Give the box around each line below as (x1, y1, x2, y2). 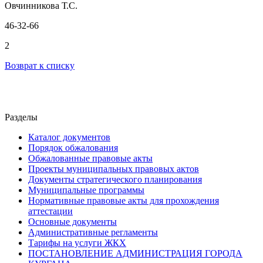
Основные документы (28, 216, 117, 227)
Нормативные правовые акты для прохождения (28, 195, 219, 205)
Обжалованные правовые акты (28, 153, 153, 163)
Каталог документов (28, 131, 110, 142)
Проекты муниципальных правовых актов (28, 163, 199, 174)
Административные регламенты (28, 227, 158, 237)
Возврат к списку (5, 60, 75, 70)
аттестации (28, 205, 73, 216)
